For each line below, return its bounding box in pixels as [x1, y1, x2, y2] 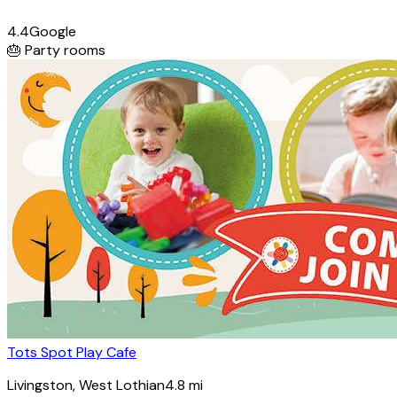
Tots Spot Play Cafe [7, 342, 136, 362]
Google [29, 21, 76, 41]
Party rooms [25, 40, 105, 59]
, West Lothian [73, 375, 165, 394]
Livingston [7, 375, 73, 394]
